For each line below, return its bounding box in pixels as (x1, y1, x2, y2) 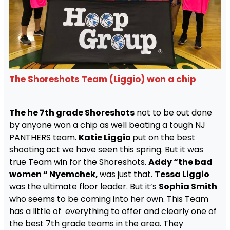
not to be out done (134, 106, 212, 119)
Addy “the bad (148, 156, 213, 168)
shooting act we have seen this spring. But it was (9, 143, 203, 156)
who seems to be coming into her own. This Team (9, 193, 208, 205)
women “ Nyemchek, (9, 168, 100, 180)
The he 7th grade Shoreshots (9, 106, 135, 119)
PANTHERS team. (9, 131, 79, 143)
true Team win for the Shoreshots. (9, 156, 148, 168)
